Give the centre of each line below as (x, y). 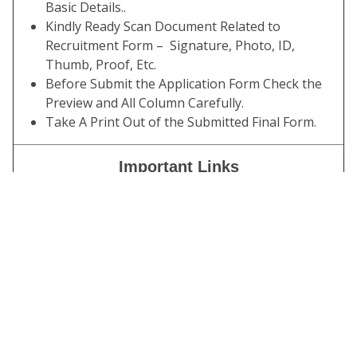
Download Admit (92, 273)
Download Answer (92, 210)
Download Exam (92, 336)
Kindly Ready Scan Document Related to (163, 26)
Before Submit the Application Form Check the (184, 84)
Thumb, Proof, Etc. (101, 65)
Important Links (178, 167)
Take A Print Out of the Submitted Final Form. (181, 122)
